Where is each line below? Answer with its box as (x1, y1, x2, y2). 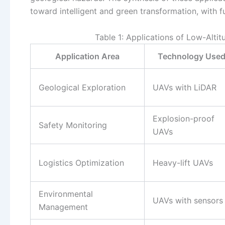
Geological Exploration (39, 82, 126, 92)
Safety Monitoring (39, 120, 107, 130)
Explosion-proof (153, 113, 214, 124)
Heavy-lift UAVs (153, 157, 213, 168)
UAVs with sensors (153, 195, 223, 205)
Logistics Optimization (39, 157, 124, 168)
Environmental (39, 188, 93, 199)
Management (39, 201, 88, 212)
